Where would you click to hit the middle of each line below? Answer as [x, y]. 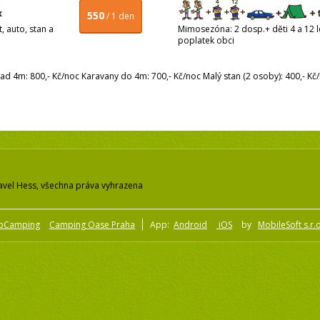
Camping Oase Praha [92, 225]
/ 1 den [120, 16]
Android [190, 225]
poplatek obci [207, 41]
